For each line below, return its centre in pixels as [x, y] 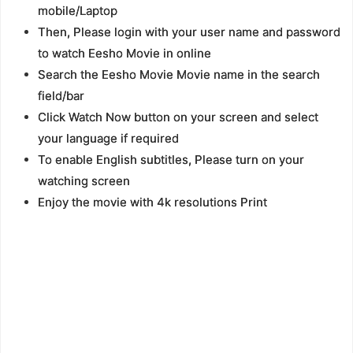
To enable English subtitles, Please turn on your [171, 160]
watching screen [84, 181]
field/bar [61, 96]
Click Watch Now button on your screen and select [178, 117]
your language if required [108, 139]
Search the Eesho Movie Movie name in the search [178, 75]
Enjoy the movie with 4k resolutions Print [152, 203]
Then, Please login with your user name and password [189, 32]
